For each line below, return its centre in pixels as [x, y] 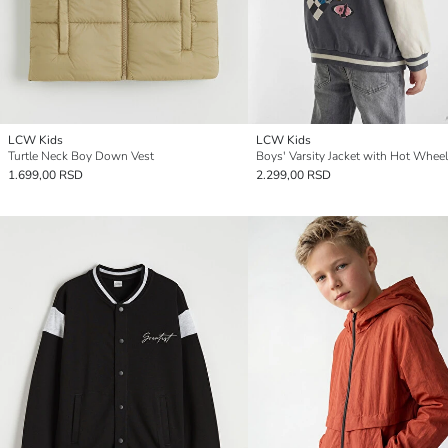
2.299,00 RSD [293, 175]
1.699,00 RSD [45, 175]
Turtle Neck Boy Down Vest [81, 156]
